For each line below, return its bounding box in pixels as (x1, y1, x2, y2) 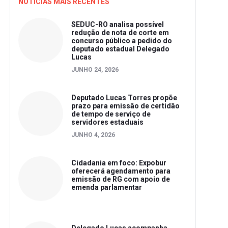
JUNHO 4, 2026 (71, 131, 115, 139)
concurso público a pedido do (71, 37, 172, 45)
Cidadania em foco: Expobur (71, 159, 166, 167)
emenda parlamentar (71, 183, 142, 192)
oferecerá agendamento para (71, 167, 170, 176)
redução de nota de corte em (71, 28, 169, 37)
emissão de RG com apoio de (71, 175, 170, 184)
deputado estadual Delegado (71, 45, 169, 53)
